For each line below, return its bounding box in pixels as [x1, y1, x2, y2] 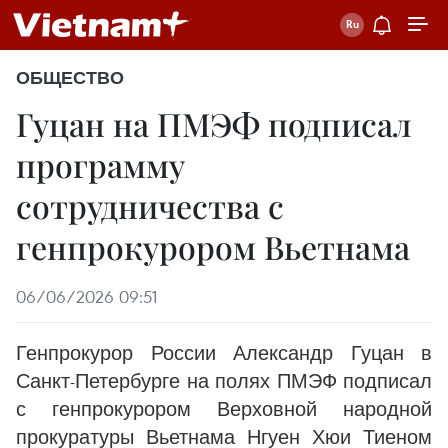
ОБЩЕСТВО [16, 67, 124, 89]
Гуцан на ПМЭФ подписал [16, 102, 412, 145]
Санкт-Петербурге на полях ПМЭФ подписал [16, 368, 432, 393]
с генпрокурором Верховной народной [16, 396, 432, 421]
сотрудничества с [16, 184, 284, 227]
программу [16, 143, 185, 186]
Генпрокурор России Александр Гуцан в [16, 340, 432, 365]
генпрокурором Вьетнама [16, 225, 410, 268]
